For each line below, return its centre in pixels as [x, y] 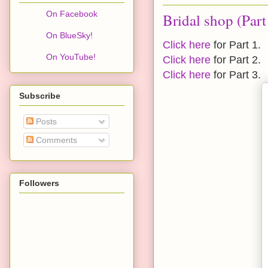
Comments [55, 140]
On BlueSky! [69, 36]
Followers [39, 183]
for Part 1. [236, 45]
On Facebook [72, 14]
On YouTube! [71, 57]
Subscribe [40, 95]
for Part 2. [236, 60]
